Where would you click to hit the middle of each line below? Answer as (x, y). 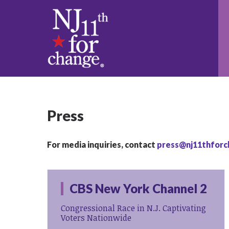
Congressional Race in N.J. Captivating (134, 208)
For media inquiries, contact (102, 144)
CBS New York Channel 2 (139, 188)
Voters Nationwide (96, 217)
